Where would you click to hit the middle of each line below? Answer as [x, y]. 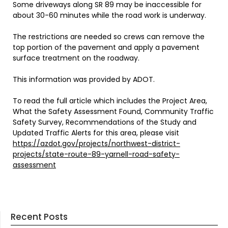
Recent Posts [39, 217]
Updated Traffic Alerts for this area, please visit [96, 133]
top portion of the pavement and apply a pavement [106, 47]
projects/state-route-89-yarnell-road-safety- [96, 154]
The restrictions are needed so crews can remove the [109, 36]
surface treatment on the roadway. [76, 58]
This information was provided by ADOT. [84, 79]
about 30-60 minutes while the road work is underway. [109, 15]
